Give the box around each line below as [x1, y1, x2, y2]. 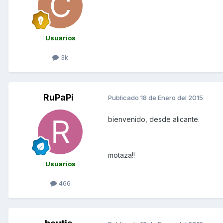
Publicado [108, 94, 140, 102]
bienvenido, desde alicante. [108, 114, 200, 123]
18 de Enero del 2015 [140, 94, 203, 102]
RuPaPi [43, 92, 74, 103]
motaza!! [108, 150, 135, 159]
